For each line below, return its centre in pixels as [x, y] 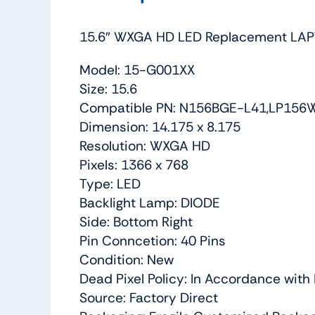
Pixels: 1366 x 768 [134, 165]
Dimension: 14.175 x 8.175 [160, 127]
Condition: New [126, 259]
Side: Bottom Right [136, 221]
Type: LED [110, 184]
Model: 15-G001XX [137, 70]
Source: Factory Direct [148, 297]
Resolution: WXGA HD [144, 146]
